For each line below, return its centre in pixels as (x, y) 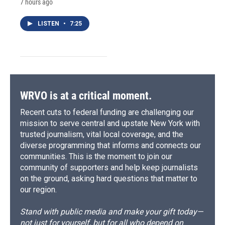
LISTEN (49, 23)
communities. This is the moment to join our (96, 156)
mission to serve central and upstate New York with (110, 123)
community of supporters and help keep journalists (109, 167)
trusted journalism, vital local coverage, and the (102, 134)
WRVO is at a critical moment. (86, 95)
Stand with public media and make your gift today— (111, 211)
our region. (38, 189)
